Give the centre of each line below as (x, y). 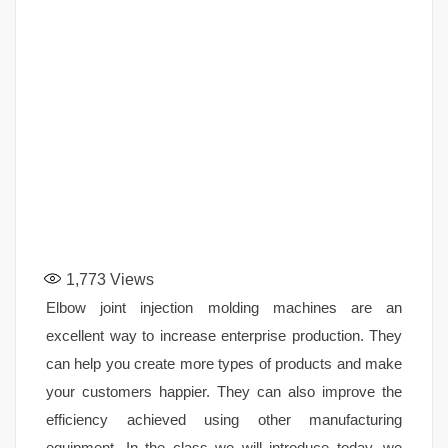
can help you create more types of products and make (224, 363)
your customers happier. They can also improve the (224, 391)
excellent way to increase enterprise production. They (224, 335)
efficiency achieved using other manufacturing (224, 419)
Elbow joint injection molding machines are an (224, 307)
